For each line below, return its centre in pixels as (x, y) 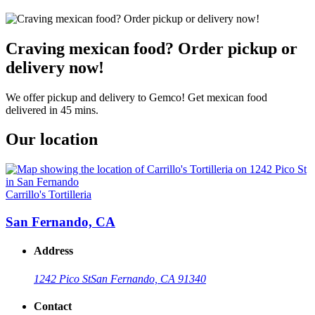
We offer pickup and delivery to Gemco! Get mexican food (136, 97)
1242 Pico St (62, 278)
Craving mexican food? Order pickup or (152, 48)
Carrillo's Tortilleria (49, 195)
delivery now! (55, 67)
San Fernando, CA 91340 (148, 278)
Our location (52, 140)
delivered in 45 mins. (52, 110)
